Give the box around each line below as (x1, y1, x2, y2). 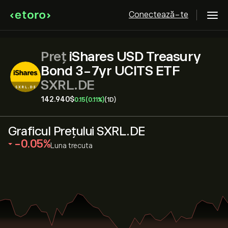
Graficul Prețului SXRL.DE (8, 124, 146, 138)
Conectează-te (129, 10, 188, 19)
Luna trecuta (50, 141, 93, 150)
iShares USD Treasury (69, 49, 201, 64)
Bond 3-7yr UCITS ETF (41, 64, 180, 78)
